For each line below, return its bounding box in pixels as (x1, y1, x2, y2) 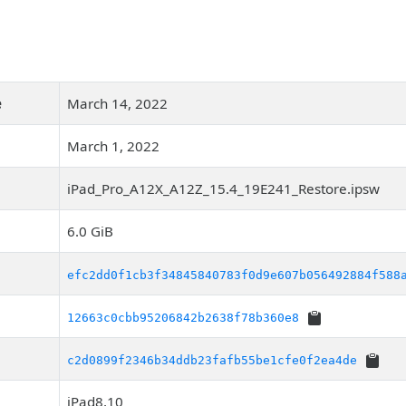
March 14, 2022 (67, 94, 168, 112)
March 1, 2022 (67, 137, 159, 155)
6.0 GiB (67, 222, 113, 240)
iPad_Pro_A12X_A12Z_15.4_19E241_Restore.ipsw (67, 179, 380, 198)
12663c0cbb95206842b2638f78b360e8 (67, 311, 299, 324)
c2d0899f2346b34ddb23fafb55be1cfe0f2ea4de (67, 353, 357, 367)
